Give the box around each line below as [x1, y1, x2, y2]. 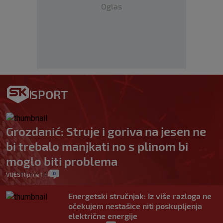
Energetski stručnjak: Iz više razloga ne [68, 191, 212, 201]
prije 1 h [27, 171, 48, 178]
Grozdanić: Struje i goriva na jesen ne [6, 124, 206, 139]
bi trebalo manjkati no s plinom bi [6, 139, 188, 154]
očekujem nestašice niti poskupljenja [68, 201, 202, 211]
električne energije [68, 211, 137, 221]
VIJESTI [6, 171, 25, 178]
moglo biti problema [6, 154, 117, 169]
